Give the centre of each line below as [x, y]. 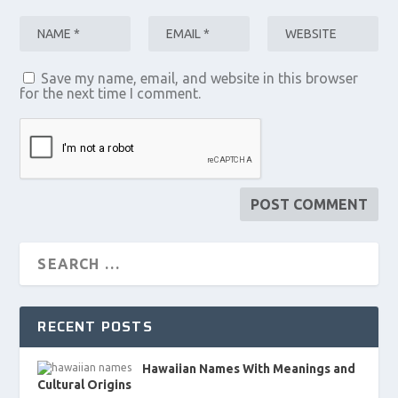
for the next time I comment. [111, 93]
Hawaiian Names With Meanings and [249, 368]
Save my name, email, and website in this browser [200, 78]
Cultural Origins [85, 384]
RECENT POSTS [95, 326]
